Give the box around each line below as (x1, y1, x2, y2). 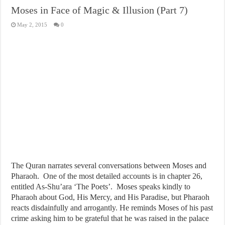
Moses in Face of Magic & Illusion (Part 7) (11, 4, 188, 16)
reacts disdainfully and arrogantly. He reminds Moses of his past (11, 203, 213, 212)
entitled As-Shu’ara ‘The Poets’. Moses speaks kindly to (11, 182, 191, 191)
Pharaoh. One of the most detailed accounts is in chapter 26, (11, 171, 203, 180)
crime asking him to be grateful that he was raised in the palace (11, 213, 209, 222)
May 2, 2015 (17, 21, 48, 28)
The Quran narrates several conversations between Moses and (11, 161, 207, 170)
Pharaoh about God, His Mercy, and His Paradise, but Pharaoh (11, 192, 210, 201)
